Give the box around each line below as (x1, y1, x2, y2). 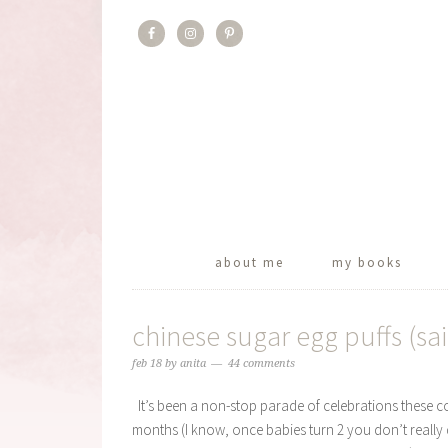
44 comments (228, 357, 295, 370)
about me (215, 254, 284, 271)
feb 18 (132, 357, 162, 370)
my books (332, 254, 402, 271)
